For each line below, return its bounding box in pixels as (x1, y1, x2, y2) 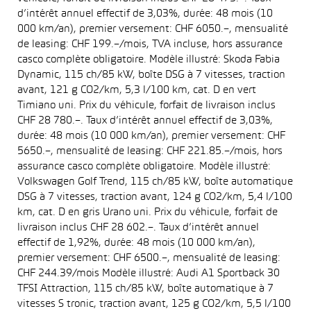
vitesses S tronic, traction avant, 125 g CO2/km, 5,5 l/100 (17, 299, 291, 309)
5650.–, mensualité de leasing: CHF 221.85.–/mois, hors (17, 146, 283, 156)
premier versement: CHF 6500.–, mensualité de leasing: (17, 253, 280, 263)
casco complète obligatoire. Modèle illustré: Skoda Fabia (17, 55, 280, 65)
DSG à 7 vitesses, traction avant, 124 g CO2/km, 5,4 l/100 (17, 192, 292, 202)
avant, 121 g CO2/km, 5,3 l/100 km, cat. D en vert (17, 85, 256, 95)
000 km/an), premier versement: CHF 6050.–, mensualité (17, 24, 288, 34)
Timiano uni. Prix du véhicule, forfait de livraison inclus (17, 101, 276, 110)
